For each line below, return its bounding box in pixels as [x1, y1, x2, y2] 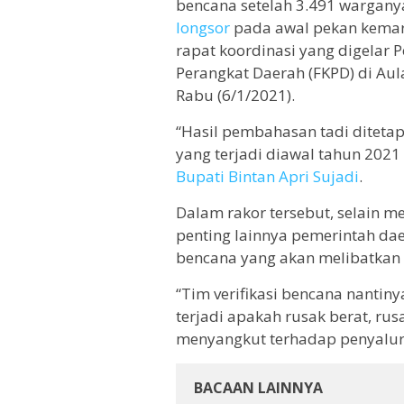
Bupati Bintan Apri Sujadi [176, 165, 359, 187]
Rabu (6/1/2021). [176, 84, 295, 106]
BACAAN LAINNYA [194, 377, 323, 398]
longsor [176, 16, 230, 38]
